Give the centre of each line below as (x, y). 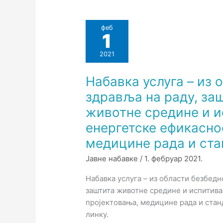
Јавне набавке (112, 159)
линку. (97, 215)
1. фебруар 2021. (174, 159)
